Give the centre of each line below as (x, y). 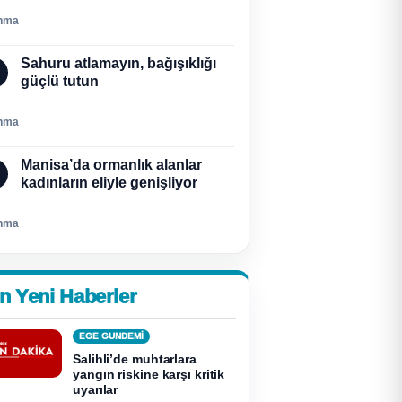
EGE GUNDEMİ (111, 336)
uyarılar (96, 389)
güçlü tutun (60, 81)
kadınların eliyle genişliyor (109, 183)
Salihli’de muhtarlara (135, 359)
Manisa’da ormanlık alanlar (111, 165)
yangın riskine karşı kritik (149, 374)
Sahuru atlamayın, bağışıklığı (118, 63)
